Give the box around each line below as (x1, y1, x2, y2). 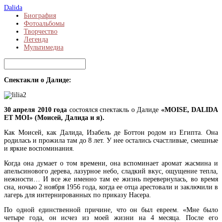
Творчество (24, 28, 57, 35)
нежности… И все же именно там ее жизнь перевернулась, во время (4, 175, 218, 183)
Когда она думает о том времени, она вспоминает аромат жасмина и (4, 160, 218, 167)
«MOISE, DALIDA (161, 106, 219, 113)
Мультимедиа (24, 44, 63, 51)
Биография (24, 12, 56, 19)
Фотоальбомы (24, 20, 64, 27)
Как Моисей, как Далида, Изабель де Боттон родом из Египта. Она (4, 129, 218, 136)
